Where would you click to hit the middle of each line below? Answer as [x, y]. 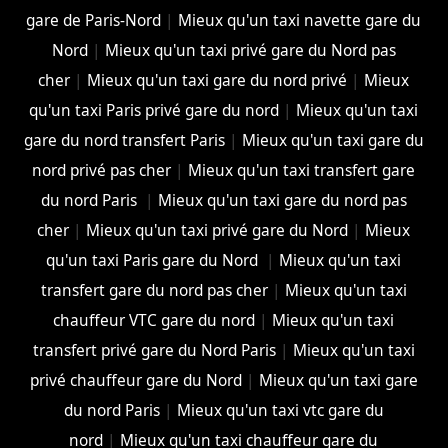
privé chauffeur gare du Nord [135, 380]
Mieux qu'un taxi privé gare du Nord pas [250, 50]
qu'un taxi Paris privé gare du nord [154, 110]
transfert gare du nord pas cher [154, 290]
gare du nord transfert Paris [124, 140]
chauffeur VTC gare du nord [154, 320]
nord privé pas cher [102, 170]
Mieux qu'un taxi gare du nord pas [282, 200]
